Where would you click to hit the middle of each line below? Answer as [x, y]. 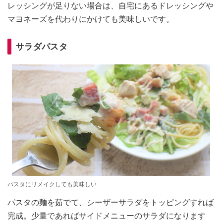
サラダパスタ [42, 46]
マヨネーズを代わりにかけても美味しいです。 [91, 19]
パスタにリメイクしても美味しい [52, 184]
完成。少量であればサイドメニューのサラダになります [107, 216]
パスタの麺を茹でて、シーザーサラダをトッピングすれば [111, 202]
